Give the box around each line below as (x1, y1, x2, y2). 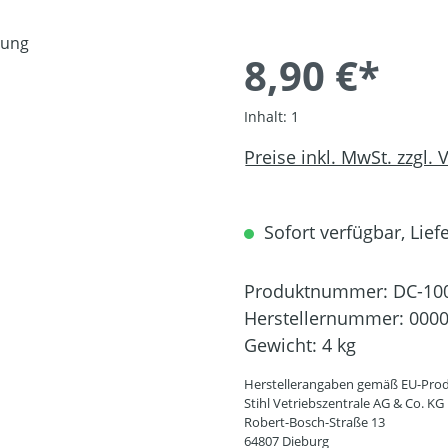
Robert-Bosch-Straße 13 (244, 413, 385, 431)
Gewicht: (244, 333, 322, 357)
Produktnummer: (244, 279, 393, 303)
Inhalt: (244, 107, 291, 126)
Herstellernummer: (244, 306, 409, 330)
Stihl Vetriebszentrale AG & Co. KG (244, 394, 444, 412)
